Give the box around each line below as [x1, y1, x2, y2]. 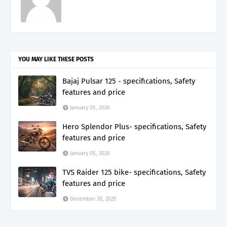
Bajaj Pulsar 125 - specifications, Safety [62, 76, 195, 86]
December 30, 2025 [70, 195, 117, 202]
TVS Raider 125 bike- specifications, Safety [62, 167, 206, 177]
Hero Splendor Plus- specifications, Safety [62, 122, 206, 131]
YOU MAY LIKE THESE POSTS [18, 55, 94, 63]
